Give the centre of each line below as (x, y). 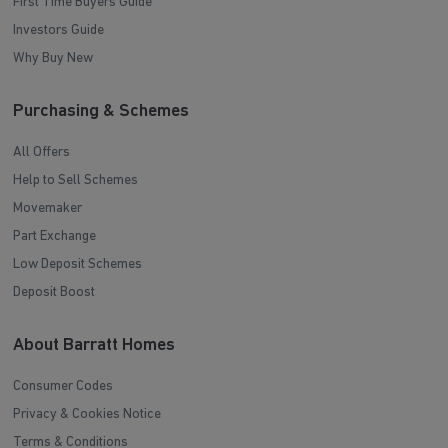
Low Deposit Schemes (78, 265)
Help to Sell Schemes (76, 181)
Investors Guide (59, 31)
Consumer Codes (63, 387)
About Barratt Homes (94, 346)
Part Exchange (55, 237)
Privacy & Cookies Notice (87, 415)
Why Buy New (53, 59)
